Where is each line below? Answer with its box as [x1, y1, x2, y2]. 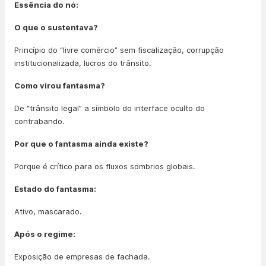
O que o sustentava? [14, 23, 98, 32]
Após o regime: [14, 229, 75, 239]
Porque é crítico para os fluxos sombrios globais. [14, 161, 195, 171]
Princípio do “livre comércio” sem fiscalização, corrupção [14, 45, 224, 55]
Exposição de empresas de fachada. [14, 252, 150, 261]
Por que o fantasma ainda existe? [14, 139, 148, 148]
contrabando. [14, 116, 65, 126]
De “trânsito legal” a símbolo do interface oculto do [14, 103, 205, 113]
